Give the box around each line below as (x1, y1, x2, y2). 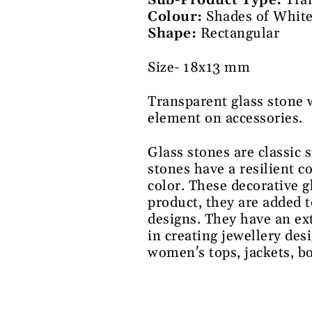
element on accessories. (148, 109, 303, 128)
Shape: (148, 24, 201, 43)
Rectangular (200, 24, 279, 43)
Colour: (148, 8, 206, 26)
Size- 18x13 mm (148, 58, 250, 77)
